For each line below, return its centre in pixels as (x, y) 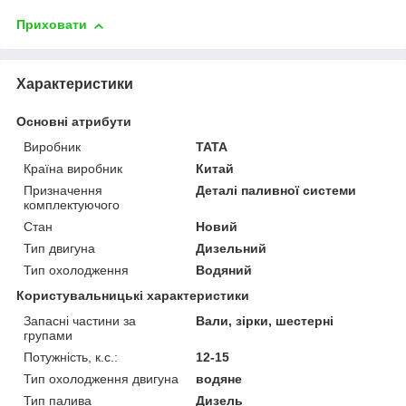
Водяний (224, 270)
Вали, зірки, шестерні (265, 320)
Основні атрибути (74, 121)
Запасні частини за (80, 320)
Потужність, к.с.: (71, 357)
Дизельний (232, 248)
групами (48, 335)
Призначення (63, 190)
